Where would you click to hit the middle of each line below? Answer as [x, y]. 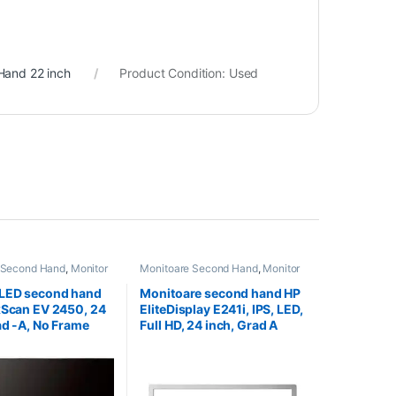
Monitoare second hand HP [221, 293]
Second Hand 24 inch [192, 279]
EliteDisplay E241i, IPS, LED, [221, 308]
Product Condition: [174, 73]
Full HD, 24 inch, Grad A [209, 324]
